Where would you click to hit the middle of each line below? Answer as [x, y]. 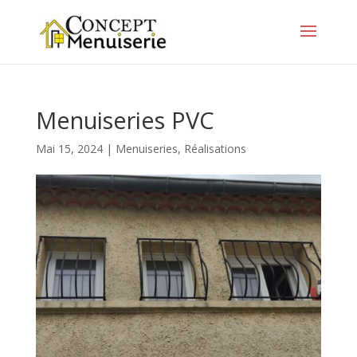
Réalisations [215, 149]
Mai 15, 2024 [69, 149]
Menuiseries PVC [125, 120]
